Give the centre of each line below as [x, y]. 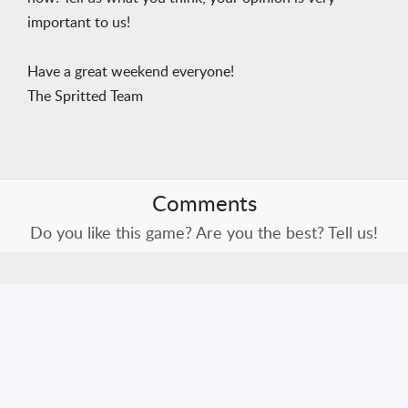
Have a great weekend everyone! [131, 72]
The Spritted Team [85, 97]
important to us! [79, 23]
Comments [204, 205]
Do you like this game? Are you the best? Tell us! [204, 234]
